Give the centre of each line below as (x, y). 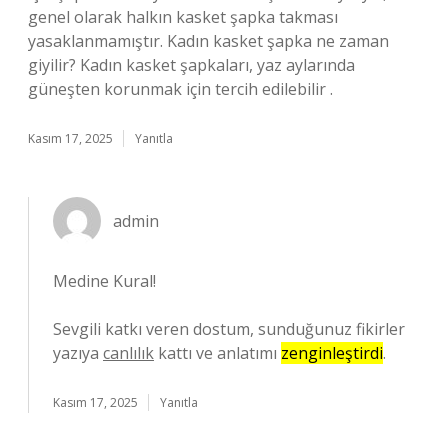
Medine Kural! (104, 281)
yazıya (78, 353)
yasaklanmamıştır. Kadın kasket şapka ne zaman (208, 41)
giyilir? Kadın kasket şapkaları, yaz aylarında (191, 65)
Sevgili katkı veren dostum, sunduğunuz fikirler (229, 329)
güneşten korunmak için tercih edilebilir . (180, 89)
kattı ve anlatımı (217, 353)
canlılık (128, 353)
